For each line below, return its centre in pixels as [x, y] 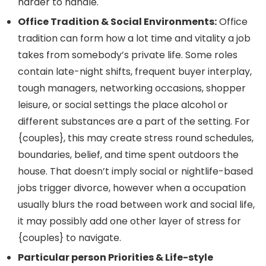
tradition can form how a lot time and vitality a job [134, 39]
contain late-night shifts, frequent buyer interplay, [135, 72]
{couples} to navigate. [69, 238]
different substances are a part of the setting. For [134, 122]
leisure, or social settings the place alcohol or [123, 105]
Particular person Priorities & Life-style [115, 258]
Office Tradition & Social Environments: [117, 22]
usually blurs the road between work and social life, [136, 205]
